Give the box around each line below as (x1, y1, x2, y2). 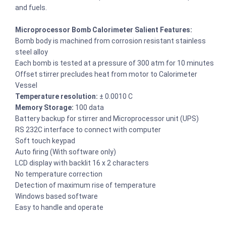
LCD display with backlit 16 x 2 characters (15, 158, 149, 167)
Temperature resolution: (15, 92, 98, 100)
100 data (75, 103, 104, 111)
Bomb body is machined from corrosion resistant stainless (15, 36, 206, 45)
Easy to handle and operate (15, 203, 103, 211)
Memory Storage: (15, 103, 75, 111)
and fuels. (15, 3, 48, 12)
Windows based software (15, 192, 98, 200)
